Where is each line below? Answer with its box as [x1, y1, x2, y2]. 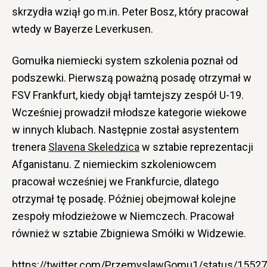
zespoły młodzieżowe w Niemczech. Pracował [12, 210, 234, 223]
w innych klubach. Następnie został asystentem [12, 123, 239, 136]
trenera [12, 141, 48, 154]
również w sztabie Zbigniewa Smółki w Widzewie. [12, 227, 246, 240]
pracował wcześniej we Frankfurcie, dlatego [12, 175, 219, 188]
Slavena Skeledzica [48, 141, 139, 154]
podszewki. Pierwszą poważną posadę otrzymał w [12, 72, 252, 85]
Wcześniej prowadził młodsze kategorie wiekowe [12, 106, 247, 119]
